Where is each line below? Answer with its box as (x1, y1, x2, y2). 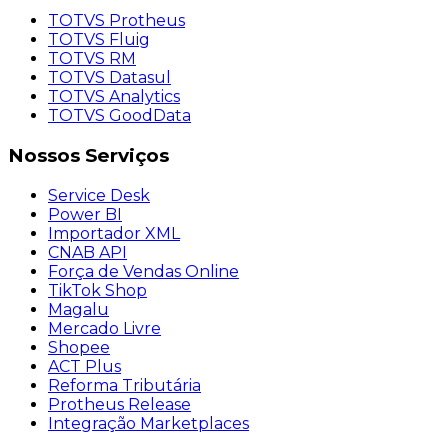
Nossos (8, 143, 80, 167)
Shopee (48, 337, 110, 357)
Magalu (48, 299, 109, 319)
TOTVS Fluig (48, 30, 150, 50)
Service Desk (48, 185, 150, 205)
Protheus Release (48, 394, 191, 414)
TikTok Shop (48, 280, 147, 300)
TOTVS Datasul (48, 68, 171, 88)
